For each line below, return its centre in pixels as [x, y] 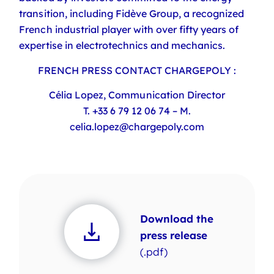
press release [173, 235]
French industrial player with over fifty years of [129, 30]
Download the [176, 219]
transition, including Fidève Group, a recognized [132, 14]
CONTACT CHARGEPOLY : [176, 70]
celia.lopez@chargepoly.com [137, 126]
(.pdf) [154, 252]
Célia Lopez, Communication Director [137, 94]
